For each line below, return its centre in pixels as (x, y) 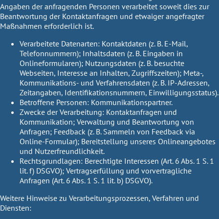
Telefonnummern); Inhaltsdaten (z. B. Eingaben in (101, 53)
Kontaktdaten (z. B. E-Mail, (144, 43)
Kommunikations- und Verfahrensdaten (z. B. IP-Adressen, (114, 82)
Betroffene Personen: (54, 102)
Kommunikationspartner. (131, 102)
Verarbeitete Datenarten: (60, 43)
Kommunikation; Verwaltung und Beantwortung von (107, 121)
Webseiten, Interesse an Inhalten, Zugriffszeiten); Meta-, (111, 73)
